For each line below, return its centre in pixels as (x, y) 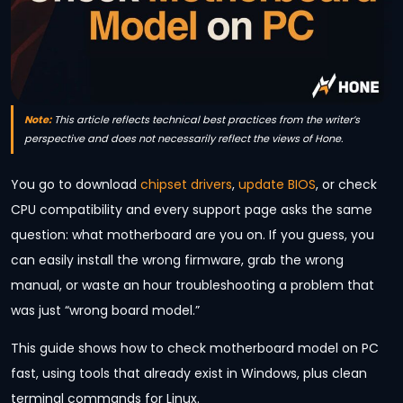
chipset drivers (186, 184)
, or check (346, 184)
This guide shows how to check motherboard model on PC (195, 348)
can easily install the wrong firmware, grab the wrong (177, 260)
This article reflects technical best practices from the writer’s (206, 119)
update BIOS (277, 184)
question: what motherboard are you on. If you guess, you (193, 234)
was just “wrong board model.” (105, 310)
